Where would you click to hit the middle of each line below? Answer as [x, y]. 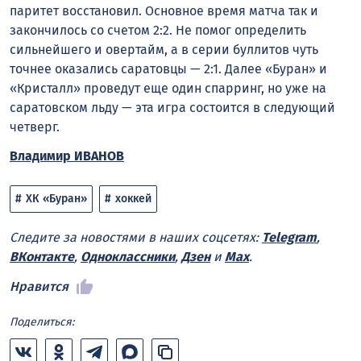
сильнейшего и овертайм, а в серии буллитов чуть [164, 49]
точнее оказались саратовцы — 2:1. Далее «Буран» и [168, 68]
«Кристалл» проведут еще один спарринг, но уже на [168, 88]
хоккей [133, 199]
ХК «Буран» [56, 199]
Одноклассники [128, 257]
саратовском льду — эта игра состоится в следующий [172, 107]
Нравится [39, 287]
